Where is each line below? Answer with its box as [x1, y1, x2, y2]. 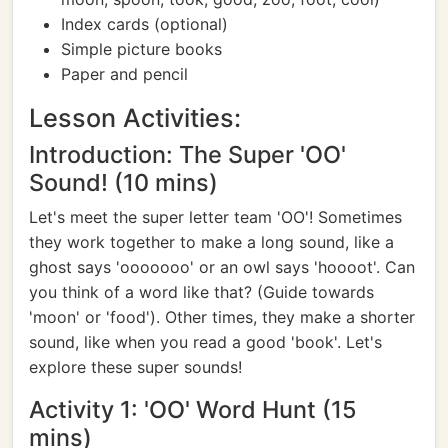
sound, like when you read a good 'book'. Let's [29, 332, 382, 352]
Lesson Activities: [29, 103, 241, 133]
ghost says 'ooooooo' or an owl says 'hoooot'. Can [29, 257, 415, 277]
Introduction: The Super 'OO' [29, 140, 346, 169]
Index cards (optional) [61, 14, 228, 34]
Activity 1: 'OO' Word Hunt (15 [29, 395, 357, 424]
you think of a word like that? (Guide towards [29, 282, 374, 302]
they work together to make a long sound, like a [29, 232, 394, 252]
